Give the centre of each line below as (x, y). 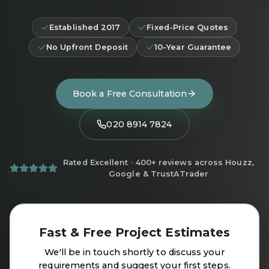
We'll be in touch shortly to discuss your (134, 252)
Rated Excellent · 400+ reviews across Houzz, (159, 163)
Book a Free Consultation (130, 94)
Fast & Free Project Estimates (134, 233)
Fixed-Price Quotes (187, 28)
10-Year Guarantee (193, 47)
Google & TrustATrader (159, 174)
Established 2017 (85, 28)
